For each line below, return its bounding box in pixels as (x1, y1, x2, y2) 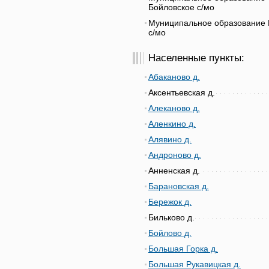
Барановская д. (148, 181, 209, 191)
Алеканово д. (148, 103, 200, 113)
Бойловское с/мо (148, 2, 214, 12)
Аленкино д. (148, 119, 196, 128)
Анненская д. (148, 166, 200, 175)
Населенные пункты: (148, 52, 244, 64)
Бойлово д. (148, 228, 192, 238)
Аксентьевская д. (148, 88, 215, 97)
